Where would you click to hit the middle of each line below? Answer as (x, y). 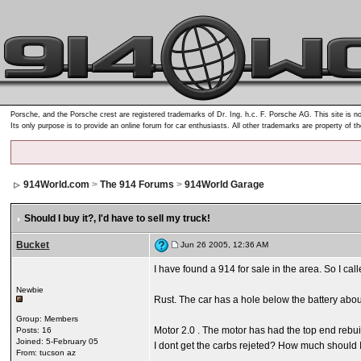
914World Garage (225, 185)
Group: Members (48, 319)
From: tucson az (46, 353)
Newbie (30, 290)
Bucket (33, 245)
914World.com (57, 185)
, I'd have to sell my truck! (152, 218)
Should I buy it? (59, 218)
